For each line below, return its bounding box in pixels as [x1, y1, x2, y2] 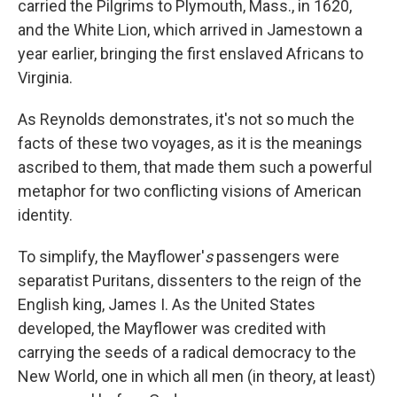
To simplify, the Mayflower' [18, 246, 205, 266]
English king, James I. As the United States [18, 294, 315, 314]
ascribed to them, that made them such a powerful [18, 157, 372, 176]
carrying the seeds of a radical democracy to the [18, 342, 356, 362]
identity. [18, 205, 73, 224]
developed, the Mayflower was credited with [18, 318, 326, 338]
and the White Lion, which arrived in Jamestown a [18, 19, 362, 39]
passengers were [216, 246, 339, 266]
